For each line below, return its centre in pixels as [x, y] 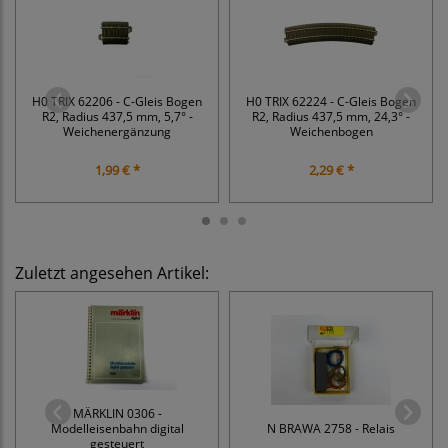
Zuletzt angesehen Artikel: [112, 273]
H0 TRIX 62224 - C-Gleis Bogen [331, 101]
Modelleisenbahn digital [117, 428]
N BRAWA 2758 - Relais [331, 428]
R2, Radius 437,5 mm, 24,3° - [331, 116]
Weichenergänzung [117, 131]
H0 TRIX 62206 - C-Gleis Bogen [117, 101]
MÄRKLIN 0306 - [117, 413]
